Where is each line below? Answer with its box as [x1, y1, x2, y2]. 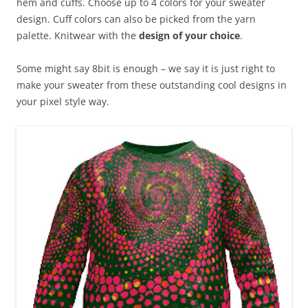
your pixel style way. [16, 95, 109, 109]
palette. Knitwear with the [16, 29, 139, 43]
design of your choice [139, 29, 240, 43]
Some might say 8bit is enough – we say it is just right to [16, 62, 275, 76]
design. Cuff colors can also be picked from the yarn [16, 12, 256, 26]
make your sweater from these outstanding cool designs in [16, 78, 287, 92]
